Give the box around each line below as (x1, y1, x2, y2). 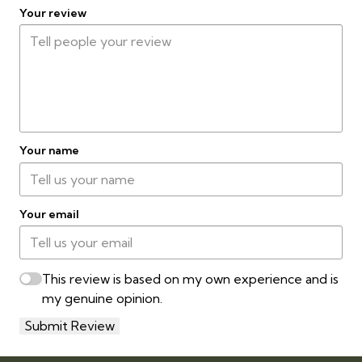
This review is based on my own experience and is (42, 271, 339, 288)
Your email (19, 206, 79, 221)
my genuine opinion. (42, 290, 162, 307)
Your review (19, 5, 86, 20)
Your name (19, 143, 79, 158)
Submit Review (24, 318, 115, 335)
